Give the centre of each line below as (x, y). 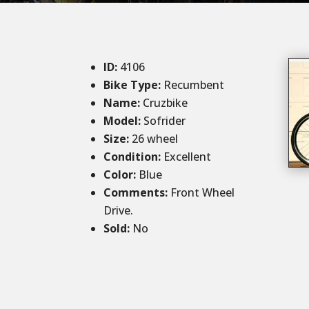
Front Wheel (201, 193)
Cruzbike (164, 103)
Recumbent (194, 85)
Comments (134, 193)
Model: (124, 121)
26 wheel (154, 139)
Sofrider (165, 121)
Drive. (119, 211)
